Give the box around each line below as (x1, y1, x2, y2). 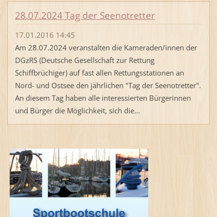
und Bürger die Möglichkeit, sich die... (15, 106, 140, 116)
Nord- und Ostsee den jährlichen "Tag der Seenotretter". (15, 80, 201, 91)
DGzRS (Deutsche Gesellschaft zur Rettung (15, 55, 155, 65)
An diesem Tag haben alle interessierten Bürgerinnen (15, 93, 191, 103)
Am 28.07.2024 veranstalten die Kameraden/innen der (15, 43, 197, 53)
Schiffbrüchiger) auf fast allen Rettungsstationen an (15, 68, 184, 78)
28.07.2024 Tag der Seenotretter (15, 9, 155, 22)
